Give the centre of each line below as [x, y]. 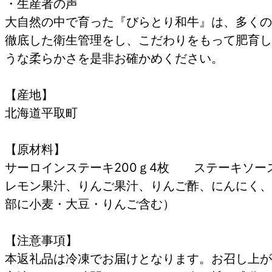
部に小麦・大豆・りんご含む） [90, 204]
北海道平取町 [41, 113]
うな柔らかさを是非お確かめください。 [114, 58]
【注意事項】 [41, 240]
